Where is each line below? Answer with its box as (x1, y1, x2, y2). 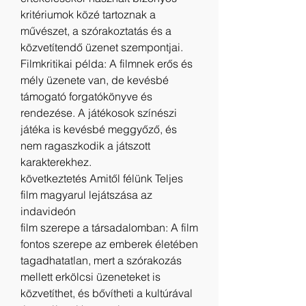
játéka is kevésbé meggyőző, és (20, 122, 177, 136)
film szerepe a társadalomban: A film (20, 221, 198, 234)
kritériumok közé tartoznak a (20, 8, 156, 21)
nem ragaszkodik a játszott (20, 139, 150, 152)
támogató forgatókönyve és (20, 89, 152, 103)
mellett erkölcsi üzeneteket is (20, 270, 161, 283)
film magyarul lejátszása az (20, 188, 152, 201)
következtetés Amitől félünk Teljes (20, 171, 183, 185)
